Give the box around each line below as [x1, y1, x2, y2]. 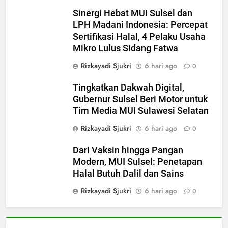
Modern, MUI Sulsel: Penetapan [73, 157, 202, 167]
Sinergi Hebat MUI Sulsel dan [73, 8, 192, 19]
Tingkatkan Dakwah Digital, [73, 82, 184, 93]
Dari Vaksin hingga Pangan [73, 145, 183, 156]
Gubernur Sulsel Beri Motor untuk [73, 94, 208, 105]
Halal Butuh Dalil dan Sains [73, 168, 184, 179]
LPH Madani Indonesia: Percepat [73, 20, 208, 31]
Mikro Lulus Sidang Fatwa [73, 43, 178, 54]
